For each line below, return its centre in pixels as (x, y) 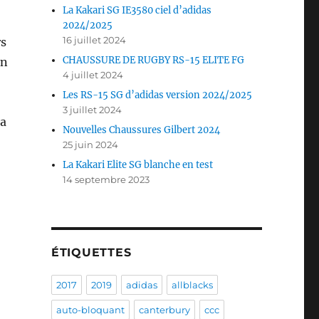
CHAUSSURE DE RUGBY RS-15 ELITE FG (154, 61)
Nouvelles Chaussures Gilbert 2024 (142, 130)
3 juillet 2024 (93, 110)
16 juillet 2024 (95, 40)
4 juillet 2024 (93, 75)
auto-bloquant (90, 310)
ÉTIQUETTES (91, 253)
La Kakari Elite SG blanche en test (138, 165)
